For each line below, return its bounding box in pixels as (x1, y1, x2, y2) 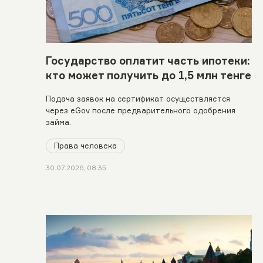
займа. (46, 117, 72, 127)
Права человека (54, 140, 117, 150)
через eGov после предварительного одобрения (46, 105, 236, 115)
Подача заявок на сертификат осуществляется (46, 93, 231, 103)
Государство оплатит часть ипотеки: (46, 53, 251, 67)
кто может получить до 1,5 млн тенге (46, 68, 252, 82)
